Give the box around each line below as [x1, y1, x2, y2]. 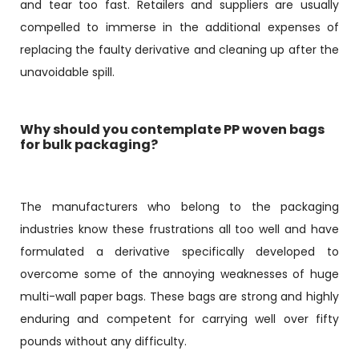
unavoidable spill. [20, 64, 115, 80]
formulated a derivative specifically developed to [20, 244, 339, 260]
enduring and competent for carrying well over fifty [20, 311, 339, 327]
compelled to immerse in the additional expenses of [20, 19, 339, 35]
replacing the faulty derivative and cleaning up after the [20, 42, 339, 58]
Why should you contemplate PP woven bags [20, 120, 325, 139]
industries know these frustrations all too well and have [20, 221, 339, 237]
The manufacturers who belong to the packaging [20, 199, 339, 215]
